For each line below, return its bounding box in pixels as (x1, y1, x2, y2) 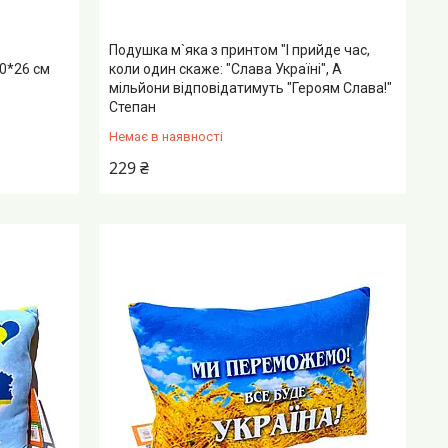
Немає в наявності (109, 129, 224, 145)
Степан (109, 99, 157, 116)
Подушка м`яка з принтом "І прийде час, (109, 42, 371, 59)
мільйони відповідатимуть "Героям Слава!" (109, 80, 393, 97)
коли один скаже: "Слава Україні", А (109, 61, 343, 78)
